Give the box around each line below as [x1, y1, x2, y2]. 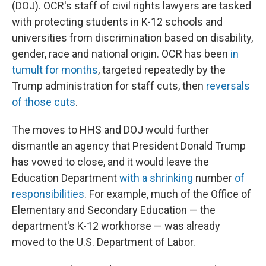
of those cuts [12, 96, 75, 108]
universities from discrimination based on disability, [12, 31, 253, 44]
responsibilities [12, 188, 84, 200]
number [193, 172, 235, 184]
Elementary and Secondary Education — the [12, 204, 216, 216]
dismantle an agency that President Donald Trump [12, 140, 246, 152]
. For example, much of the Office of [84, 188, 251, 200]
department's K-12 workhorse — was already [12, 220, 220, 232]
